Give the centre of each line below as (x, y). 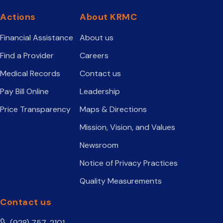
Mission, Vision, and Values (127, 127)
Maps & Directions (113, 109)
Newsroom (99, 145)
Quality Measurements (121, 181)
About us (97, 38)
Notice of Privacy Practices (129, 163)
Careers (94, 56)
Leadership (100, 91)
